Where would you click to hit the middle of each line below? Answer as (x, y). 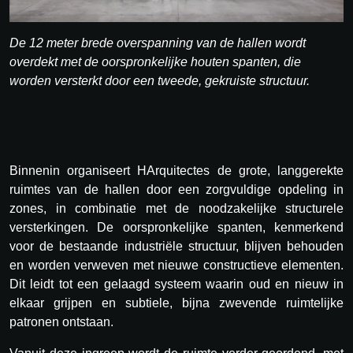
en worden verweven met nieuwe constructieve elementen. (176, 266)
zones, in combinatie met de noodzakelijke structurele (176, 209)
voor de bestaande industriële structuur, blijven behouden (176, 247)
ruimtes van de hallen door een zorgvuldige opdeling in (176, 190)
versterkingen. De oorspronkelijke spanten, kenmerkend (176, 228)
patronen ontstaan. (61, 322)
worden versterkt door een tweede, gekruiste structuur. (160, 81)
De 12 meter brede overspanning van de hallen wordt (158, 43)
